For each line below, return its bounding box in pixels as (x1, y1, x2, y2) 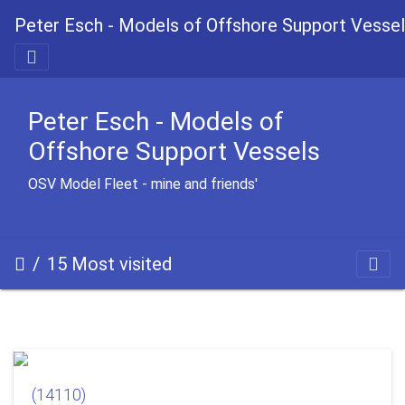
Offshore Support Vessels (28, 137, 320, 166)
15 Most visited (47, 253, 172, 275)
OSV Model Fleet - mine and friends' (28, 175, 258, 193)
